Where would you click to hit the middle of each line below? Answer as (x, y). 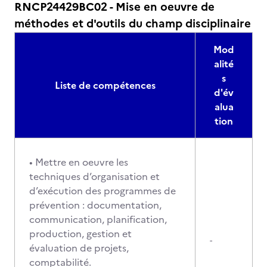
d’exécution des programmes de (103, 191)
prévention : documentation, (95, 205)
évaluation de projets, (79, 248)
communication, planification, (98, 219)
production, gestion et (80, 234)
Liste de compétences (105, 85)
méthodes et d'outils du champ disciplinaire (133, 24)
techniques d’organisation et (94, 176)
